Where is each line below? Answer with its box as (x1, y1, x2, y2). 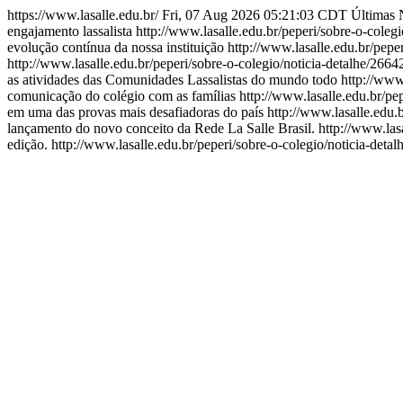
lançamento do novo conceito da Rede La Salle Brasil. (7, 121, 318, 136)
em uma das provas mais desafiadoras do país (7, 104, 267, 120)
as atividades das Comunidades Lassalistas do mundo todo (7, 72, 341, 87)
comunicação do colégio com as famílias (7, 88, 236, 103)
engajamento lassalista (7, 23, 132, 39)
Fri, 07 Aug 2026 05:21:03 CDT (162, 7, 347, 22)
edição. (7, 137, 51, 152)
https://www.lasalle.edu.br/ (7, 7, 162, 22)
